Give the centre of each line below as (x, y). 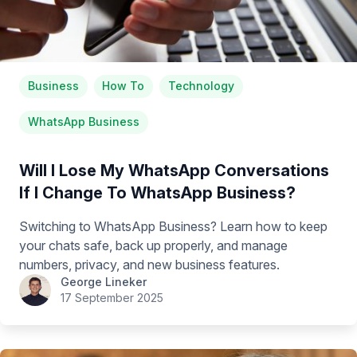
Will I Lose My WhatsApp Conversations (174, 170)
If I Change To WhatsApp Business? (157, 192)
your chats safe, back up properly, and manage (153, 245)
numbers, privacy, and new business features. (149, 264)
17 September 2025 (112, 297)
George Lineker (104, 281)
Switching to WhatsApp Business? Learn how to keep (173, 226)
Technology (201, 86)
